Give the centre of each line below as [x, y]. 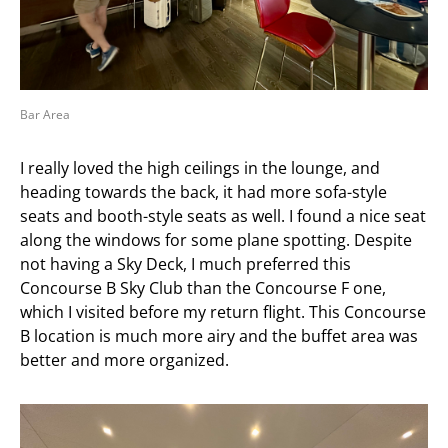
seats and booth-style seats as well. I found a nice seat [223, 216]
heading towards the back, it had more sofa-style [203, 192]
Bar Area [45, 115]
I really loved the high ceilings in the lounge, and [200, 168]
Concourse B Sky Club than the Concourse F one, [203, 288]
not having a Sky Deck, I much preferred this [185, 264]
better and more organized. [124, 360]
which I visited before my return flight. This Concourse [223, 312]
